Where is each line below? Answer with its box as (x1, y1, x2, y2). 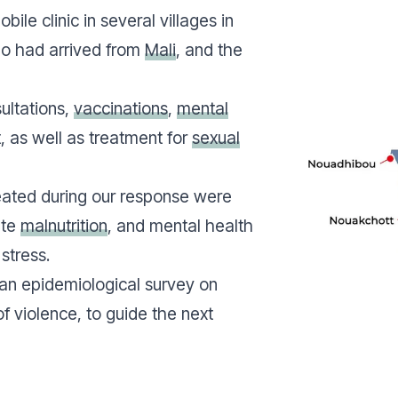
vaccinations (74, 98, 168, 119)
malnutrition (20, 215, 107, 236)
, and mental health (107, 215, 253, 236)
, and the (176, 39, 243, 60)
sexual (192, 127, 240, 148)
